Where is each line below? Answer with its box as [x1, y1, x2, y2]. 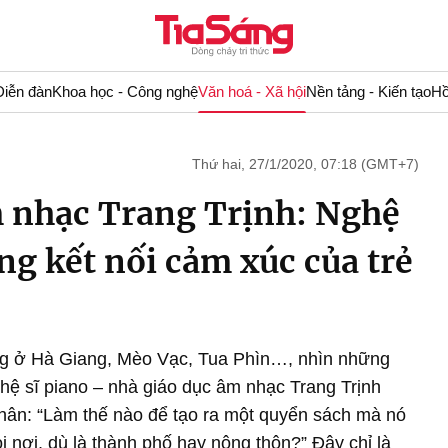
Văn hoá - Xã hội [197, 83, 306, 100]
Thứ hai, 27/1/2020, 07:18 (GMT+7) [192, 156, 419, 172]
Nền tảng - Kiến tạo [305, 83, 431, 100]
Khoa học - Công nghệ [51, 83, 198, 100]
